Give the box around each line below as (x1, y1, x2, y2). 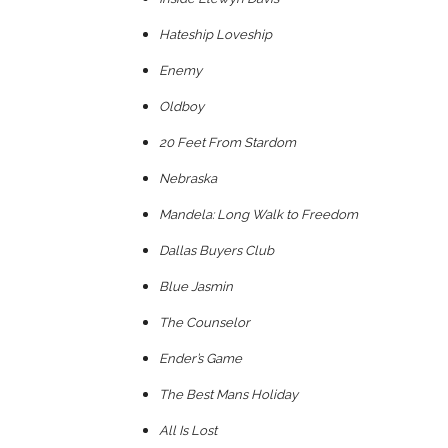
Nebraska (159, 170, 217, 186)
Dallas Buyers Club (159, 242, 274, 258)
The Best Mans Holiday (159, 386, 298, 402)
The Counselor (159, 314, 250, 330)
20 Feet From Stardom (159, 134, 296, 150)
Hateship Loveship (159, 26, 272, 42)
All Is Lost (159, 422, 217, 438)
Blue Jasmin (159, 278, 233, 294)
